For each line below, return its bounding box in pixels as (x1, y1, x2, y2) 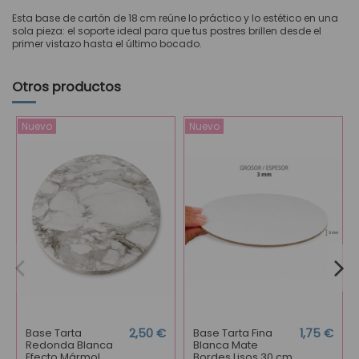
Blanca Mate (192, 337, 258, 353)
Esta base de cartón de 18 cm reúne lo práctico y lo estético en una (12, 10, 338, 25)
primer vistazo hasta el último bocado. (12, 36, 202, 50)
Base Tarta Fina (192, 325, 272, 341)
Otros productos (12, 77, 121, 96)
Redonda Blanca (25, 337, 113, 353)
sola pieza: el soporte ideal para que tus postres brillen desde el (12, 23, 321, 38)
